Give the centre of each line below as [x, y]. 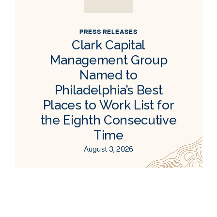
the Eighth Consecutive [108, 120]
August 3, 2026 [108, 149]
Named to [108, 75]
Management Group [108, 60]
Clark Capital [108, 45]
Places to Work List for [108, 105]
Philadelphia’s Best [108, 90]
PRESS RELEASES [108, 32]
